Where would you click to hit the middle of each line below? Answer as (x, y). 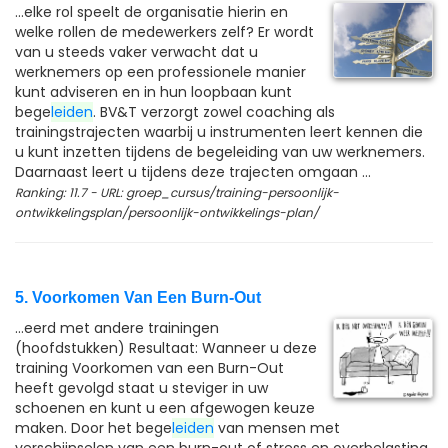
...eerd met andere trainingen (117, 328)
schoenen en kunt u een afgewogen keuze (165, 408)
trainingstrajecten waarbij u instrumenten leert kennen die (219, 132)
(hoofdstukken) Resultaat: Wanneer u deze (166, 348)
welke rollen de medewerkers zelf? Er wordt (164, 32)
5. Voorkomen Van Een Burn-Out (138, 297)
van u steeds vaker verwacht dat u (136, 52)
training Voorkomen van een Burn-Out (149, 368)
